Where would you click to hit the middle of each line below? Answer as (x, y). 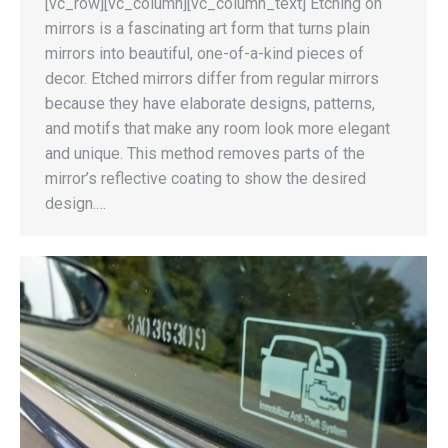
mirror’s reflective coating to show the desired (205, 178)
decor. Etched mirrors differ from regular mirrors (212, 78)
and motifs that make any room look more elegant (217, 128)
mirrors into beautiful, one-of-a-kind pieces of (204, 53)
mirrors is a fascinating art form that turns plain (207, 28)
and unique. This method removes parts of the (205, 153)
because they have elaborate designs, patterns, (210, 103)
